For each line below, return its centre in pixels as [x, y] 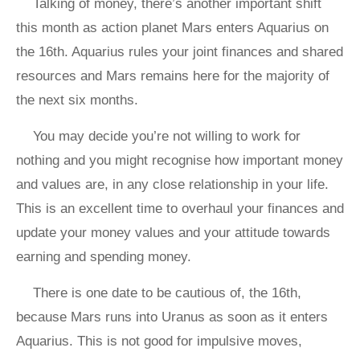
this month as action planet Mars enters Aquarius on [172, 28]
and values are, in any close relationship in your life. [172, 185]
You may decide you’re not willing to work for [167, 137]
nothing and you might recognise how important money [180, 161]
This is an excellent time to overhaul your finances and [180, 209]
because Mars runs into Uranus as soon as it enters [172, 317]
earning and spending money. [104, 257]
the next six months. [77, 100]
